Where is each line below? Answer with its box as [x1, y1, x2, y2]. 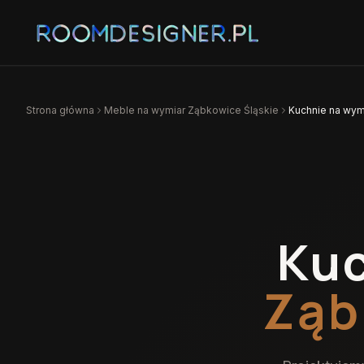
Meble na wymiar [104, 104, 188, 116]
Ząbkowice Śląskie [188, 104, 279, 116]
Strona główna [26, 104, 94, 116]
